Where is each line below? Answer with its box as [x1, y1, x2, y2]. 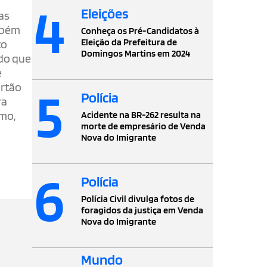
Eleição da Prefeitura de [81, 36, 178, 48]
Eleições [81, 4, 129, 22]
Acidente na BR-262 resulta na [81, 108, 201, 120]
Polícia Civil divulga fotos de [81, 193, 195, 204]
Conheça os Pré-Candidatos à [81, 24, 200, 36]
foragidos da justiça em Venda [81, 204, 204, 216]
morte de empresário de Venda [81, 120, 206, 132]
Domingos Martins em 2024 [81, 47, 191, 59]
